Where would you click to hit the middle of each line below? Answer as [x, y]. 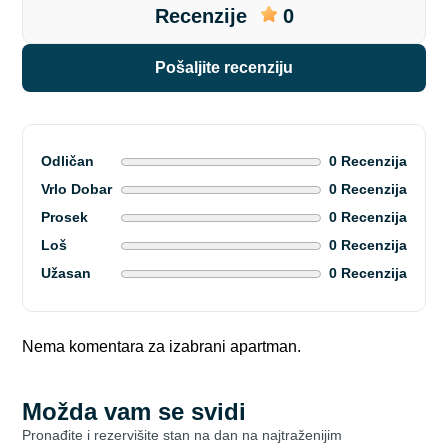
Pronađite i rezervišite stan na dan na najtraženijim [182, 434]
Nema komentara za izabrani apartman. [162, 346]
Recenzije [200, 15]
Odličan [68, 160]
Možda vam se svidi [134, 411]
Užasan [66, 272]
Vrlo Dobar [77, 188]
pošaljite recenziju [229, 67]
